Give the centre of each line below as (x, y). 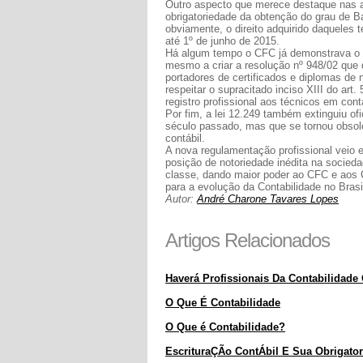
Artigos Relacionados (248, 240)
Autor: (181, 199)
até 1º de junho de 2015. (222, 41)
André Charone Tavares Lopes (268, 199)
